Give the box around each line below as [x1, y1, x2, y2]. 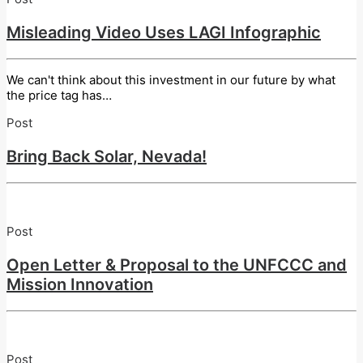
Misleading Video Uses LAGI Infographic [6, 22, 321, 42]
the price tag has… [6, 87, 112, 103]
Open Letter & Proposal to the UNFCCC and [6, 254, 347, 275]
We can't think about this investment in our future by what [6, 71, 335, 88]
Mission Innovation [6, 274, 153, 294]
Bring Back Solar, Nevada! [6, 146, 207, 166]
